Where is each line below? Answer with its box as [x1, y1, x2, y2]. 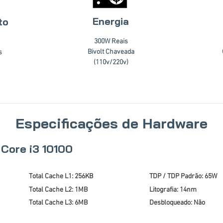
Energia [93, 15, 129, 27]
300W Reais [94, 37, 128, 46]
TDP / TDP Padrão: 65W [149, 172, 217, 181]
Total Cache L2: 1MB [29, 186, 88, 194]
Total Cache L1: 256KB [29, 172, 93, 181]
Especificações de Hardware [15, 114, 208, 132]
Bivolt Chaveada [88, 48, 134, 56]
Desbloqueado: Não [149, 199, 205, 207]
